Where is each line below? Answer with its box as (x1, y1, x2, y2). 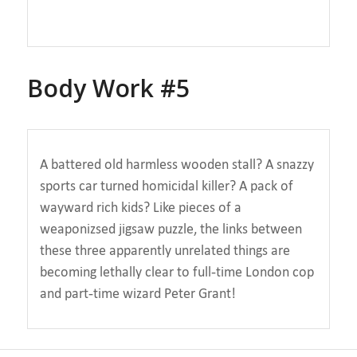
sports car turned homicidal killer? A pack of (39, 177, 293, 195)
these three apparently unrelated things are (39, 241, 290, 260)
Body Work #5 (26, 71, 190, 104)
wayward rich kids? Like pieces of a (39, 198, 241, 217)
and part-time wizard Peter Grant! (39, 284, 236, 303)
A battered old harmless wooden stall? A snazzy (39, 155, 314, 174)
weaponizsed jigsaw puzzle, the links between (39, 220, 302, 238)
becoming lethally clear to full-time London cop (39, 263, 314, 281)
